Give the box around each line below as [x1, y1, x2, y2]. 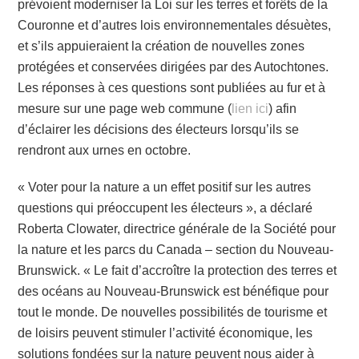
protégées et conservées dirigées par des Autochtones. [18, 59, 329, 74]
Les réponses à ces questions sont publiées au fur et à [18, 80, 326, 95]
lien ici [232, 101, 269, 115]
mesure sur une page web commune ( [18, 101, 232, 115]
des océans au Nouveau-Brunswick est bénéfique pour [18, 284, 329, 299]
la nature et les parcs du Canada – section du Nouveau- [18, 243, 334, 257]
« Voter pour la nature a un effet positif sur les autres [18, 180, 312, 195]
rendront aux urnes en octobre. [18, 143, 192, 157]
